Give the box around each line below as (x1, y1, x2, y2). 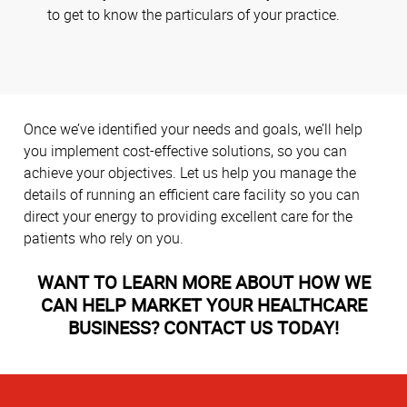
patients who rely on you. (24, 228, 187, 249)
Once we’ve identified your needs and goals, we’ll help (24, 119, 362, 140)
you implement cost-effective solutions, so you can (24, 141, 347, 162)
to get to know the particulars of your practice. (47, 4, 340, 25)
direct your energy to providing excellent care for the (24, 206, 352, 227)
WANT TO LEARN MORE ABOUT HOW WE (36, 270, 371, 295)
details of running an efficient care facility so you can (24, 184, 360, 205)
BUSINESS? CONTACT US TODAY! (68, 315, 339, 341)
